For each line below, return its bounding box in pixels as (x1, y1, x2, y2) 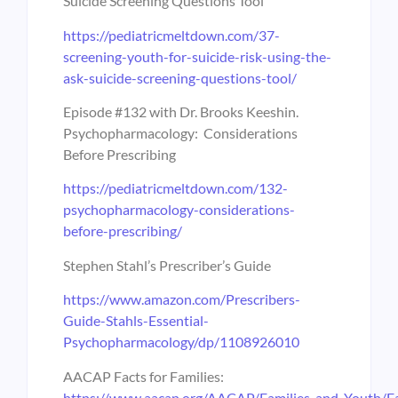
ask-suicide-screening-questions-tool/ (63, 68, 297, 86)
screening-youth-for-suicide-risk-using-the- (63, 47, 331, 65)
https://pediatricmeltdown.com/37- (63, 26, 280, 44)
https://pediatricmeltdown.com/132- (63, 179, 288, 197)
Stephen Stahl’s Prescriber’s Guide (63, 256, 271, 274)
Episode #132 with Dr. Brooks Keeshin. (63, 103, 298, 120)
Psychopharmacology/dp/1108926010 (63, 333, 299, 351)
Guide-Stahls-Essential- (63, 312, 209, 330)
